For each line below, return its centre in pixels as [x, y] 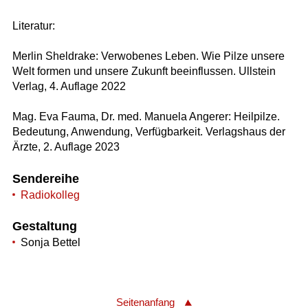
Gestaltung [44, 227]
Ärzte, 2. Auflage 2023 [66, 146]
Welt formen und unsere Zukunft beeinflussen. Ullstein [144, 71]
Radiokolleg [50, 195]
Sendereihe [45, 178]
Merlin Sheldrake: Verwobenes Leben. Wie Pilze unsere [148, 56]
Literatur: [33, 25]
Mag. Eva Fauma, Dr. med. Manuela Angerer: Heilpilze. [146, 116]
